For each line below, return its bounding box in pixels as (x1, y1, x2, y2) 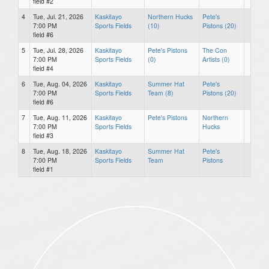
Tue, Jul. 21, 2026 (33, 11, 83, 21)
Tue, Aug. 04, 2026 (33, 79, 87, 88)
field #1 (33, 164, 53, 174)
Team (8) (148, 88, 174, 97)
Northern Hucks (148, 11, 193, 21)
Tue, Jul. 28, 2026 (33, 45, 83, 55)
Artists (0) (202, 54, 230, 64)
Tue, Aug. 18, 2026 (33, 146, 87, 156)
